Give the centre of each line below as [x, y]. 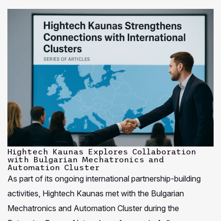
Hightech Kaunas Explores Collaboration [102, 151]
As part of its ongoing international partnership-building [104, 178]
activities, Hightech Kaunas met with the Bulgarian [96, 193]
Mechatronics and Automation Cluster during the [93, 208]
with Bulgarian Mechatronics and [86, 159]
